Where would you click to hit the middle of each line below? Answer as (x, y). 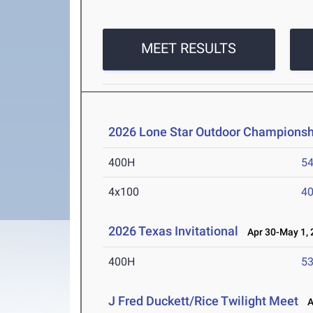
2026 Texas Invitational (174, 231)
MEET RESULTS (189, 49)
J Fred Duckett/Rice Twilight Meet (204, 301)
